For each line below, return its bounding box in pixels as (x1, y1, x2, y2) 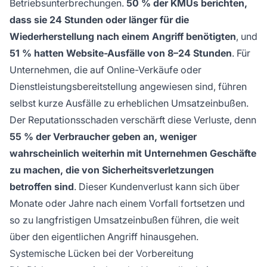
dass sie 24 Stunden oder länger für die (10, 14, 189, 26)
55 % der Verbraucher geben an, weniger (10, 131, 197, 143)
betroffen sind (10, 181, 74, 193)
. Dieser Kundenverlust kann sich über (74, 181, 240, 193)
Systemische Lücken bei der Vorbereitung (10, 247, 194, 260)
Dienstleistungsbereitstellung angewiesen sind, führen (10, 80, 247, 93)
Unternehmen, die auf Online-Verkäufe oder (10, 64, 201, 76)
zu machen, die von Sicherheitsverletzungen (10, 164, 214, 176)
